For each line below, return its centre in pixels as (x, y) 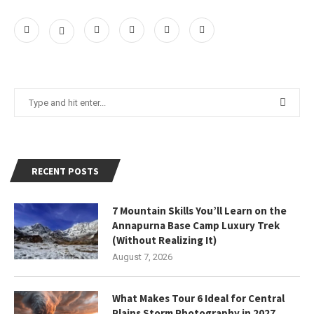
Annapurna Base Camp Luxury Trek (196, 225)
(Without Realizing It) (164, 240)
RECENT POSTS (65, 171)
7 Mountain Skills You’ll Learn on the (199, 210)
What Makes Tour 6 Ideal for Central (198, 298)
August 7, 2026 (142, 257)
